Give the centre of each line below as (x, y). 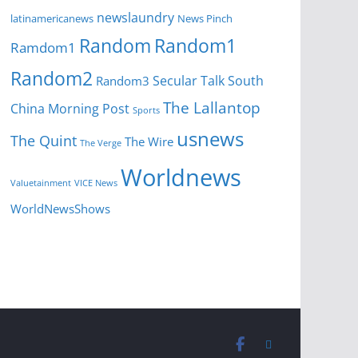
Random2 (52, 79)
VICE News (96, 183)
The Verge (101, 143)
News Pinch (205, 19)
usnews (210, 139)
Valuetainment (41, 183)
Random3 (123, 81)
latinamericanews (52, 19)
